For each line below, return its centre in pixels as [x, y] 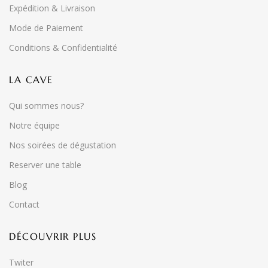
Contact [24, 204]
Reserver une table [45, 165]
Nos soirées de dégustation [63, 145]
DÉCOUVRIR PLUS [53, 236]
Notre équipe [34, 125]
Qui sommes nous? [46, 106]
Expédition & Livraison [52, 8]
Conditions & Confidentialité [63, 48]
